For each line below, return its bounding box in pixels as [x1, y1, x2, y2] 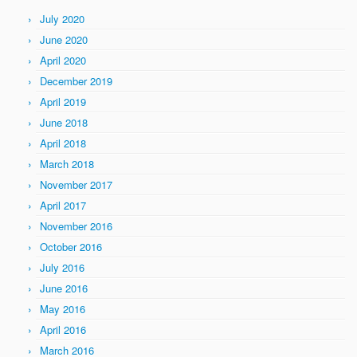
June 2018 [40, 115, 88, 130]
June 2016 [40, 280, 88, 296]
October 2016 [40, 239, 102, 254]
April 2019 [40, 94, 86, 109]
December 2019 [40, 73, 112, 88]
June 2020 [40, 32, 88, 47]
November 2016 [40, 218, 112, 233]
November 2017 [40, 177, 112, 192]
